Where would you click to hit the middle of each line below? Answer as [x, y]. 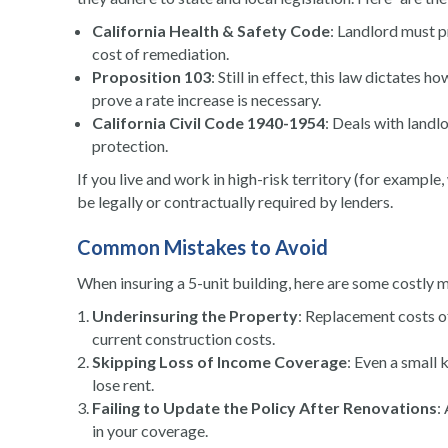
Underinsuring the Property [195, 316]
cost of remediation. [160, 54]
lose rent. [123, 385]
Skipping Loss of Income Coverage [219, 362]
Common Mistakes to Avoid [202, 247]
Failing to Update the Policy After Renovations [264, 408]
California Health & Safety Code [211, 31]
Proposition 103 [151, 77]
